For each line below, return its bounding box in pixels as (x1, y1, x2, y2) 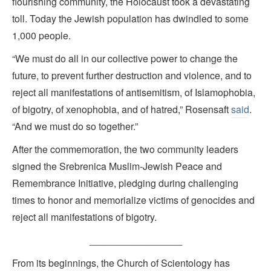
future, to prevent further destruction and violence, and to (12, 68, 252, 82)
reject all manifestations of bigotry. (12, 209, 157, 224)
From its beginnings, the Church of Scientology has (12, 255, 230, 270)
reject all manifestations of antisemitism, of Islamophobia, (12, 85, 255, 99)
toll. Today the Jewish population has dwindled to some (12, 11, 249, 25)
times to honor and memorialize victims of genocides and (12, 192, 255, 207)
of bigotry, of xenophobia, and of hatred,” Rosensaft (12, 102, 231, 116)
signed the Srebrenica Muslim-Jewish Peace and (12, 158, 222, 173)
